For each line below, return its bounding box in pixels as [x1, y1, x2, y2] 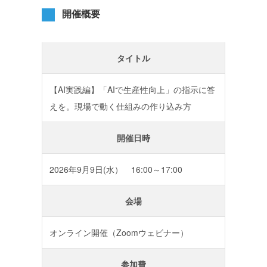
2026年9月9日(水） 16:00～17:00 [49, 163, 182, 175]
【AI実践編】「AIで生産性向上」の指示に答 [49, 83, 215, 95]
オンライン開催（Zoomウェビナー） [49, 226, 213, 238]
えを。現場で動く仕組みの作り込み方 [49, 100, 191, 112]
